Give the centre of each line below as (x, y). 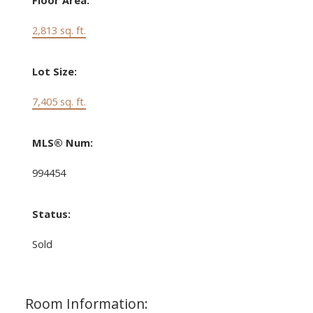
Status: (51, 214)
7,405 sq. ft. (59, 102)
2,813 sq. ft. (59, 30)
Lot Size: (54, 72)
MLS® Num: (62, 143)
